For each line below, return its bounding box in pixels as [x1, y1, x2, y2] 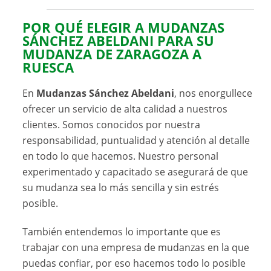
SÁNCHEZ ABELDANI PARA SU [22, 31, 215, 50]
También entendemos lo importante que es [22, 224, 221, 238]
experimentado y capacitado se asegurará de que [22, 165, 249, 178]
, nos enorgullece [174, 86, 253, 100]
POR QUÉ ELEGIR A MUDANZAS [22, 18, 225, 36]
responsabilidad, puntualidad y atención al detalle [22, 133, 250, 147]
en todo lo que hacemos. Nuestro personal [22, 149, 219, 163]
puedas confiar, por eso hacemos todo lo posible [22, 256, 246, 270]
